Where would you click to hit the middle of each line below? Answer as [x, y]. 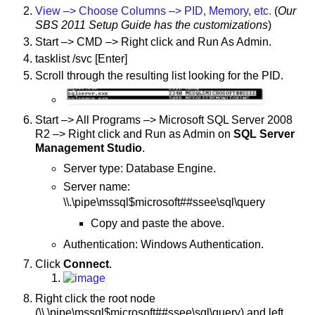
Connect [86, 264]
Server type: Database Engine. [139, 168]
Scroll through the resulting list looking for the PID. [159, 76]
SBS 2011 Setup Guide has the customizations [152, 25]
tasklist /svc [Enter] [81, 59]
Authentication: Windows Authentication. [163, 244]
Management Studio [89, 148]
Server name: [96, 186]
